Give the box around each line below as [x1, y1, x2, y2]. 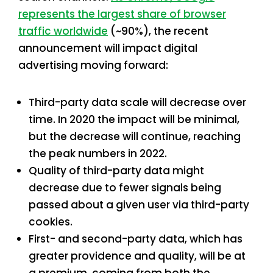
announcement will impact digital [18, 40, 197, 55]
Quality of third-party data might [29, 163, 204, 178]
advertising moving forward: [18, 57, 168, 73]
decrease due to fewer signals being [29, 180, 221, 195]
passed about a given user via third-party [29, 197, 249, 212]
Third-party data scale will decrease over [29, 94, 246, 110]
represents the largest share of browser [18, 6, 226, 21]
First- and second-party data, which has [29, 231, 243, 246]
